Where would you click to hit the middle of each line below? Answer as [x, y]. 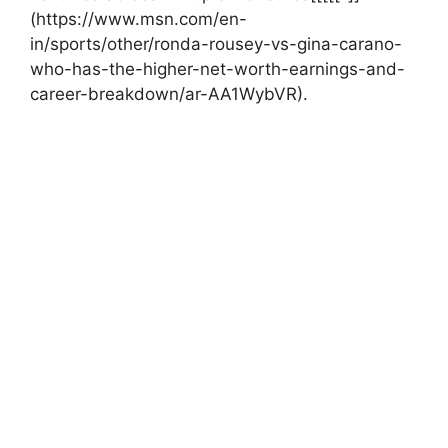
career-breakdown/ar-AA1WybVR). [169, 93]
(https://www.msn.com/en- [138, 18]
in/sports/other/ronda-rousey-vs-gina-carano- [216, 43]
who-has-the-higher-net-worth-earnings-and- [217, 68]
